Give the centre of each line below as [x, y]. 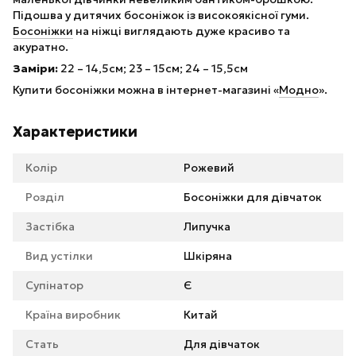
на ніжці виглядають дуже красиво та [182, 31]
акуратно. [41, 47]
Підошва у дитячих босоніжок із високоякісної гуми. [161, 15]
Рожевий [209, 168]
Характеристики [75, 132]
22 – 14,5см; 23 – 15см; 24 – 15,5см [153, 69]
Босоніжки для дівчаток [253, 197]
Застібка [50, 227]
